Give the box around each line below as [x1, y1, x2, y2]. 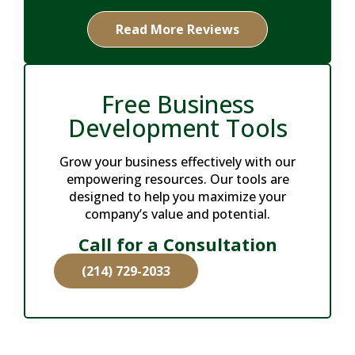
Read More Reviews [116, 21, 239, 38]
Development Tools [67, 112, 288, 144]
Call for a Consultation [78, 232, 277, 256]
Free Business [101, 88, 254, 120]
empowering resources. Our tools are [66, 170, 289, 188]
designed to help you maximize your [69, 188, 286, 205]
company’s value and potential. [85, 205, 270, 223]
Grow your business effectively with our [59, 153, 296, 170]
